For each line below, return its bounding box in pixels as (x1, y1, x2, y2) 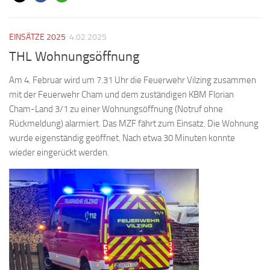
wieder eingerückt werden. (9, 147, 109, 159)
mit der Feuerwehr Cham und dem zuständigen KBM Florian (9, 89, 234, 101)
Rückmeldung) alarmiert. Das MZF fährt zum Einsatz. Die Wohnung (9, 118, 259, 130)
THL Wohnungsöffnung (9, 49, 139, 65)
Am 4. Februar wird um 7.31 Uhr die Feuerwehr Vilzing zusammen (9, 75, 256, 86)
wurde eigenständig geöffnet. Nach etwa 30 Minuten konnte (9, 133, 235, 144)
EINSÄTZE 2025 (9, 32, 66, 43)
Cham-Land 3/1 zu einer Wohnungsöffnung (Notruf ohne (9, 104, 223, 115)
